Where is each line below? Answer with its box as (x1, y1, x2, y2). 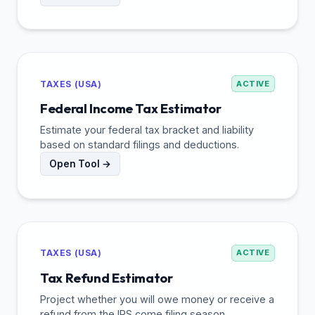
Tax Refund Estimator (40, 269, 173, 286)
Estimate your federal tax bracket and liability (40, 123, 254, 136)
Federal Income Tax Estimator (40, 100, 221, 117)
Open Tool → (49, 157, 111, 169)
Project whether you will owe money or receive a (40, 292, 274, 305)
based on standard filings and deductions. (40, 138, 239, 150)
